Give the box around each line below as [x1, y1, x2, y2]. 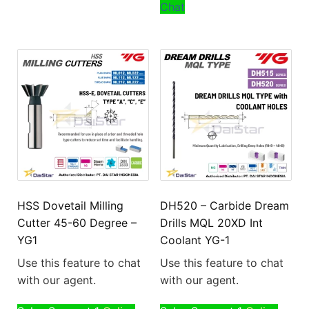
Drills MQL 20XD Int [159, 216, 263, 230]
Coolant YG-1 [159, 233, 230, 248]
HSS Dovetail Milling [17, 199, 123, 213]
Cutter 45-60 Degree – [17, 216, 137, 230]
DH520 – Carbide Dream [159, 199, 289, 213]
